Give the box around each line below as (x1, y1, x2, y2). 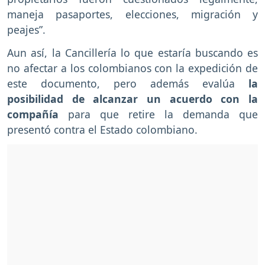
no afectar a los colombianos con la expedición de (7, 60, 258, 75)
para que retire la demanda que (59, 106, 258, 121)
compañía (7, 106, 59, 121)
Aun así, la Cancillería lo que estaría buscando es (7, 45, 258, 60)
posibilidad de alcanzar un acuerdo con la (7, 91, 258, 106)
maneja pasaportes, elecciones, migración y (7, 7, 258, 21)
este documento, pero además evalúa (7, 76, 235, 91)
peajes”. (7, 22, 46, 37)
